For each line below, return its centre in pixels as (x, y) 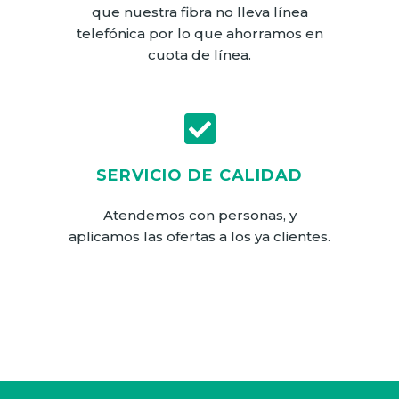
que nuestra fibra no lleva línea (199, 12)
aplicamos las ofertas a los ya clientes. (199, 236)
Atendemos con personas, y (199, 215)
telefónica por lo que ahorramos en (199, 33)
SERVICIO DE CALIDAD (199, 175)
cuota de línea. (199, 54)
